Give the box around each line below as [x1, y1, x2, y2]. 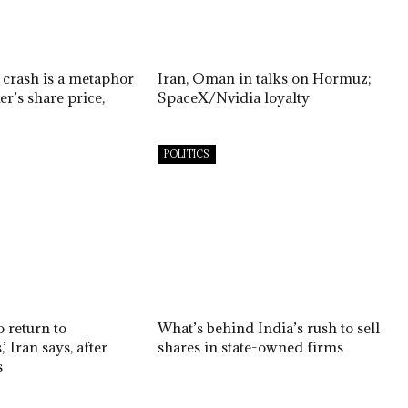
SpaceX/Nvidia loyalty [157, 87, 310, 107]
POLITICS [163, 147, 209, 160]
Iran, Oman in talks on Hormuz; [157, 68, 372, 87]
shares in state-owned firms [157, 337, 343, 356]
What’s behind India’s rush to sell [157, 318, 380, 337]
